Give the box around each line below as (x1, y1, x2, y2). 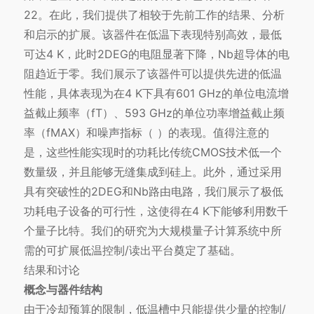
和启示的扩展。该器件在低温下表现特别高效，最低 (23, 27, 282, 42)
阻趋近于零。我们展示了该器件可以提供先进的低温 (23, 67, 282, 81)
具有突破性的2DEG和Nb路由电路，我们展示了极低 (23, 184, 283, 199)
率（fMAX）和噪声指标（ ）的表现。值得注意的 (23, 125, 269, 140)
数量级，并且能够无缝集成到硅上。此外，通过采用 (23, 165, 282, 179)
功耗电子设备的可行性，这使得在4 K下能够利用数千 (23, 204, 288, 219)
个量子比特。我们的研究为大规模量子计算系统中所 (23, 224, 282, 238)
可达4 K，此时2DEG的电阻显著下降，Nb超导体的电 (23, 47, 289, 62)
